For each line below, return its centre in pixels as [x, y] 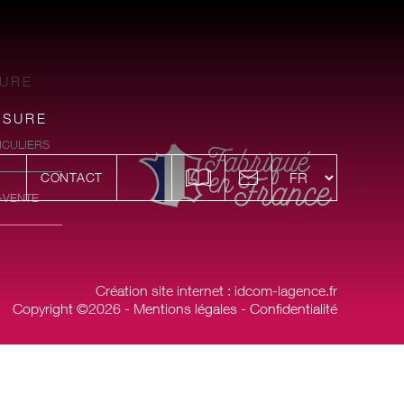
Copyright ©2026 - [73, 308]
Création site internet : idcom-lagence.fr [216, 290]
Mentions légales [185, 308]
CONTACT [72, 177]
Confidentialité [293, 308]
